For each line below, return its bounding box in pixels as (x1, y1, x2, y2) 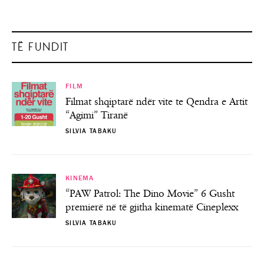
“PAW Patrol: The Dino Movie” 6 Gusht (65, 187, 235, 200)
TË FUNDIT (12, 40, 69, 54)
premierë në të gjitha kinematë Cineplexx (65, 201, 238, 214)
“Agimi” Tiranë (65, 109, 128, 122)
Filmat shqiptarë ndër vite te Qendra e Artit (65, 95, 247, 108)
